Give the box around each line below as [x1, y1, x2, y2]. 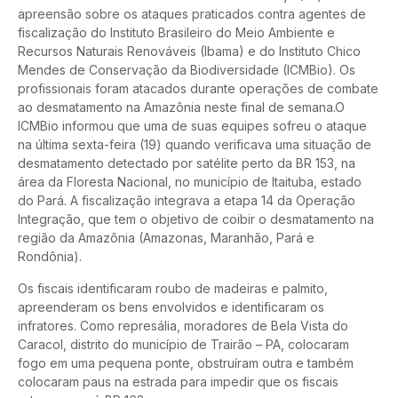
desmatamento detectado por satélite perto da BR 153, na [18, 155, 355, 171]
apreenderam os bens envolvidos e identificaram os [18, 298, 324, 314]
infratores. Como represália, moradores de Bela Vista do [18, 317, 348, 333]
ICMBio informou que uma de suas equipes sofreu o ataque [18, 118, 367, 134]
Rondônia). [18, 249, 82, 265]
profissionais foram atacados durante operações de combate [18, 81, 378, 97]
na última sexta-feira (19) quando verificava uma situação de [18, 137, 371, 153]
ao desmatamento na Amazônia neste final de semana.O [18, 99, 345, 115]
